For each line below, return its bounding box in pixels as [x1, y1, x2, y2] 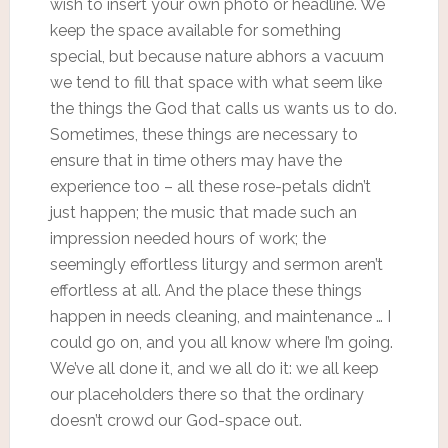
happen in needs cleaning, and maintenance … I [49, 306, 391, 326]
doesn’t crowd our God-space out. [49, 410, 302, 430]
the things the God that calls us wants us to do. [49, 98, 397, 118]
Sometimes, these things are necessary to [49, 124, 358, 144]
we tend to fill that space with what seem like [49, 72, 382, 92]
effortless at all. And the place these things [49, 280, 362, 300]
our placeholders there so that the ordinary [49, 384, 364, 404]
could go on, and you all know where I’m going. [49, 332, 393, 352]
